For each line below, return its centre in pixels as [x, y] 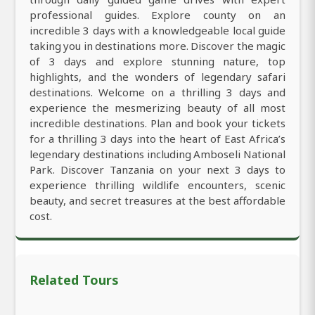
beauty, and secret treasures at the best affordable [157, 201]
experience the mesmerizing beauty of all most [157, 108]
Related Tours [74, 280]
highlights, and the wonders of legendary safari [157, 77]
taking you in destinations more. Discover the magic [157, 46]
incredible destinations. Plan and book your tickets [157, 123]
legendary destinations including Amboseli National [157, 154]
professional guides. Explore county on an [157, 15]
